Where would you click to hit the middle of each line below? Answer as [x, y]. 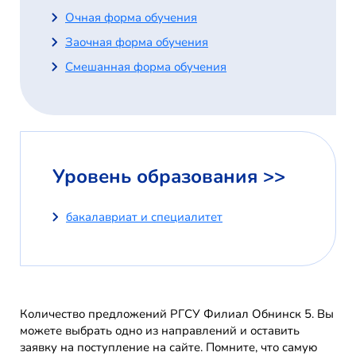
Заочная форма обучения [137, 43]
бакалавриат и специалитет [144, 217]
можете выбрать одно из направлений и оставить [160, 331]
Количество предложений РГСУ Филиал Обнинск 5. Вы [177, 314]
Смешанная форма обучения [146, 67]
